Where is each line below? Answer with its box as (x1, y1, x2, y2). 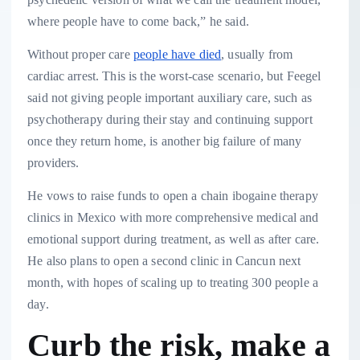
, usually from (221, 47, 293, 62)
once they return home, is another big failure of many (27, 134, 302, 149)
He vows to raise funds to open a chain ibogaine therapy (27, 189, 318, 203)
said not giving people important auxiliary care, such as (27, 91, 312, 105)
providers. (27, 156, 80, 170)
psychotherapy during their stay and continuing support (27, 112, 313, 127)
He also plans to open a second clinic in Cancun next (27, 254, 301, 268)
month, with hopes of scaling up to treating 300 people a (27, 276, 318, 290)
